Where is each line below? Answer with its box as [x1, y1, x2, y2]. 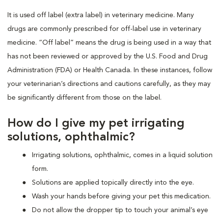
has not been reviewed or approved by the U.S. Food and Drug [7, 53, 208, 60]
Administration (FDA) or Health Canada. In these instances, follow [7, 66, 212, 74]
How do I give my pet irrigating [7, 117, 185, 130]
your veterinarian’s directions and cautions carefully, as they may [7, 80, 211, 87]
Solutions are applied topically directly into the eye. [32, 179, 194, 186]
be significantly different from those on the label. [7, 94, 162, 101]
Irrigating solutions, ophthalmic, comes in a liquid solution [32, 151, 213, 159]
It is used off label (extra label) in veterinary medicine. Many [7, 11, 194, 19]
